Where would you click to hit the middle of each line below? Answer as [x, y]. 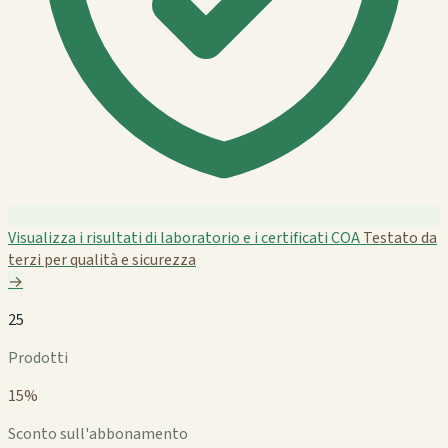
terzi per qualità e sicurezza [102, 259]
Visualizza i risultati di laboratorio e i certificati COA [184, 237]
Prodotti [38, 357]
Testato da [400, 237]
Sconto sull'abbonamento [98, 433]
